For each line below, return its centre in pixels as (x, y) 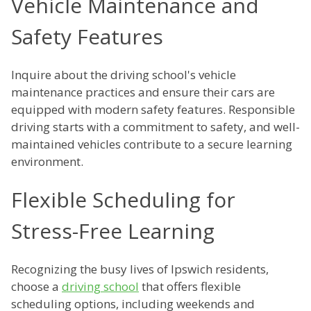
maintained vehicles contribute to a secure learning (152, 144)
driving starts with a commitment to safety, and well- (155, 127)
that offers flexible (190, 287)
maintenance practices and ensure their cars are (143, 92)
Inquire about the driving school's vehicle (124, 75)
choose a (36, 287)
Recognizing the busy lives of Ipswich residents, (140, 269)
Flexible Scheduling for (123, 200)
